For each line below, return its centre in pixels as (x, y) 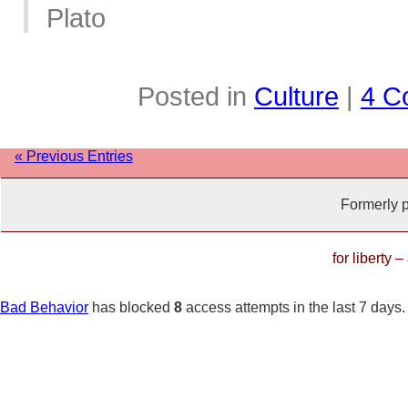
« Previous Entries (74, 156)
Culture (296, 96)
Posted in (196, 96)
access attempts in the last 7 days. (294, 307)
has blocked (131, 307)
